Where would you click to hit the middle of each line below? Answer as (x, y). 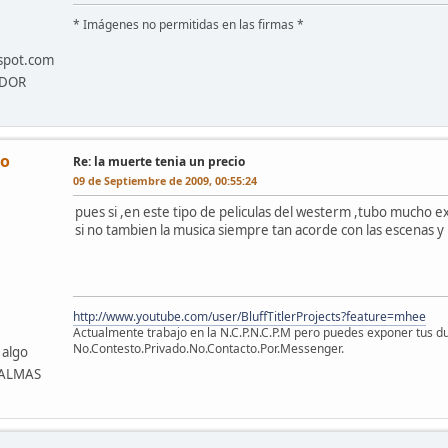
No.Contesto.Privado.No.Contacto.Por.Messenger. (208, 348)
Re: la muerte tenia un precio (159, 161)
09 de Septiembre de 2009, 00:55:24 (165, 180)
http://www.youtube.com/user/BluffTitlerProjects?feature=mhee (249, 316)
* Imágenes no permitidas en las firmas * (188, 24)
